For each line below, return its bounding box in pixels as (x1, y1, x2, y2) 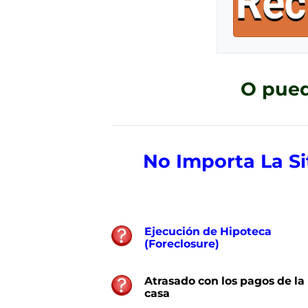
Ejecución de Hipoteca (144, 224, 272, 238)
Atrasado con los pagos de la (144, 274, 305, 287)
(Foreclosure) (144, 236, 222, 250)
